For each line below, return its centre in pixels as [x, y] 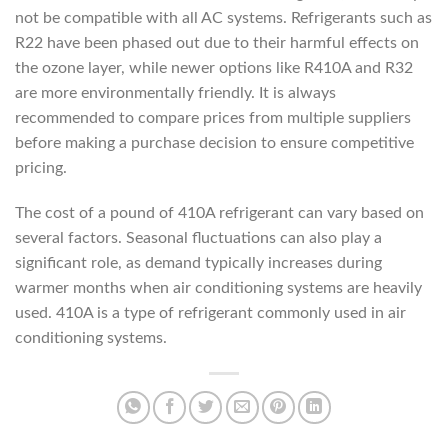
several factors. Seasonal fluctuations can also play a [198, 238]
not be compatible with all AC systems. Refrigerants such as [223, 17]
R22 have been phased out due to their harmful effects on [217, 42]
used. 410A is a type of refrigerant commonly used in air [210, 313]
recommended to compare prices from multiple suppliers [213, 117]
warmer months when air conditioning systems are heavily [218, 288]
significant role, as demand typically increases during [198, 263]
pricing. [41, 167]
